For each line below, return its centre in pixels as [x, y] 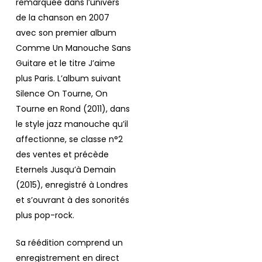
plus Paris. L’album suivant [68, 79]
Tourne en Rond [48, 109]
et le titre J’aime [80, 63]
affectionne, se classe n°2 [69, 139]
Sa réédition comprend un [69, 243]
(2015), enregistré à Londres [72, 185]
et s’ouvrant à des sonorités [72, 200]
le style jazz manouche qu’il [72, 124]
